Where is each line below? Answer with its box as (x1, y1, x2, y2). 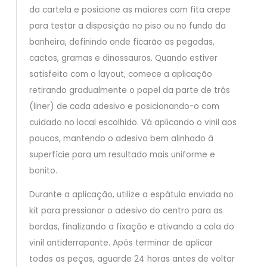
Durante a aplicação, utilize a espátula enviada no (29, 189, 234, 201)
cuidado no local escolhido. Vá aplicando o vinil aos (29, 116, 237, 128)
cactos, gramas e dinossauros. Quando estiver (29, 52, 218, 64)
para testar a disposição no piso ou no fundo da (29, 20, 226, 32)
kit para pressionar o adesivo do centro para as (29, 205, 223, 217)
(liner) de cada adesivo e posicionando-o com (29, 100, 219, 112)
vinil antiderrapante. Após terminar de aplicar (29, 237, 213, 249)
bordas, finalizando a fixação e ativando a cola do (29, 221, 234, 233)
